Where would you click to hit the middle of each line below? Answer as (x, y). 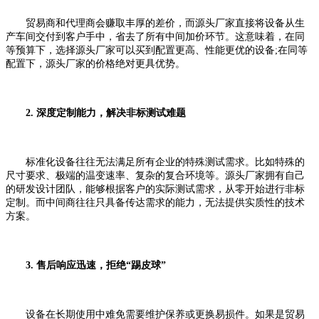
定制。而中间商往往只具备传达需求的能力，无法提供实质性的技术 (155, 203)
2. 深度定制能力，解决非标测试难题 (101, 113)
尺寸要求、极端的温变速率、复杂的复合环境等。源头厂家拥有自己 (155, 176)
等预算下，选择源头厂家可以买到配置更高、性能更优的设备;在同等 (157, 51)
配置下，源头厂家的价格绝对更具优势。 (95, 64)
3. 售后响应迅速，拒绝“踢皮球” (96, 266)
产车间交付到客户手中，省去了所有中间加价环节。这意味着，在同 (155, 37)
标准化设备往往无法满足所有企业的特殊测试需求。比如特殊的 (155, 162)
